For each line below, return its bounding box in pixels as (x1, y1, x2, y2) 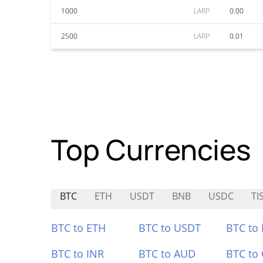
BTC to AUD (138, 247, 195, 261)
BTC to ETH (51, 221, 106, 235)
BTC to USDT (138, 221, 201, 235)
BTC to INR (51, 247, 104, 261)
